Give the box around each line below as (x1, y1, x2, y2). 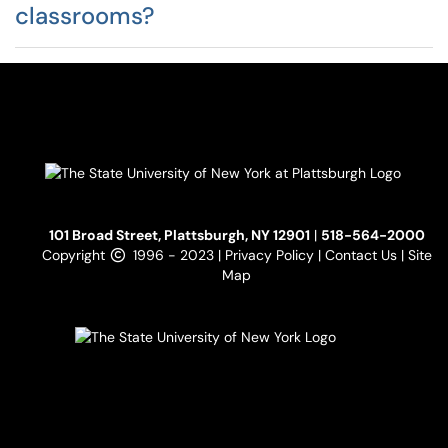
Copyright (41, 246, 109, 264)
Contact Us (324, 246, 401, 264)
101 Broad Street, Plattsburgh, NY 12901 (48, 226, 310, 244)
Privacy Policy (224, 246, 318, 264)
